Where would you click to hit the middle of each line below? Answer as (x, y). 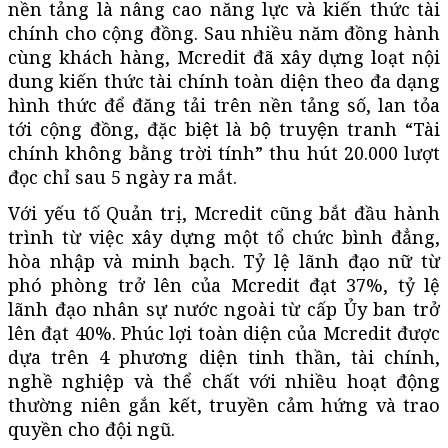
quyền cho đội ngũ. (94, 428)
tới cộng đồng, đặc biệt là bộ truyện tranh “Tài (224, 128)
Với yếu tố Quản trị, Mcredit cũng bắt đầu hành (224, 212)
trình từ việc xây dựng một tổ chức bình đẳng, (224, 236)
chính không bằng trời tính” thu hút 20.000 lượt (224, 152)
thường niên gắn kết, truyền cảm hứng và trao (224, 404)
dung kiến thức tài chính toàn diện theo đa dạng (224, 80)
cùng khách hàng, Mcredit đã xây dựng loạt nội (224, 56)
